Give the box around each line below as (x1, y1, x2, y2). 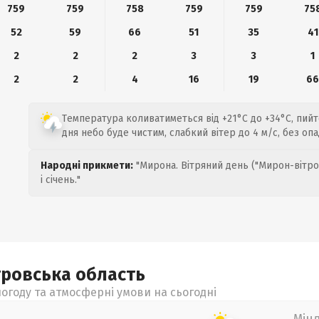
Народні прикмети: (41, 159, 133, 172)
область (75, 264, 145, 286)
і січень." (41, 174, 80, 186)
